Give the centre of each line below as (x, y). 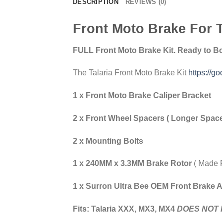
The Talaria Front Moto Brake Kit (131, 73)
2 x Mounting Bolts (108, 141)
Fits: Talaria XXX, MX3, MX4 (125, 209)
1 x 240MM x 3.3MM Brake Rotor (133, 164)
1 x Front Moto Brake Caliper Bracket (142, 96)
